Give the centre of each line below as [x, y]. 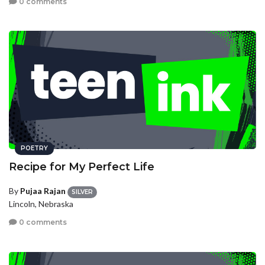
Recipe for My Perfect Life [82, 167]
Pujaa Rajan [43, 191]
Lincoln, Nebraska [41, 203]
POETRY [34, 148]
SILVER [82, 192]
